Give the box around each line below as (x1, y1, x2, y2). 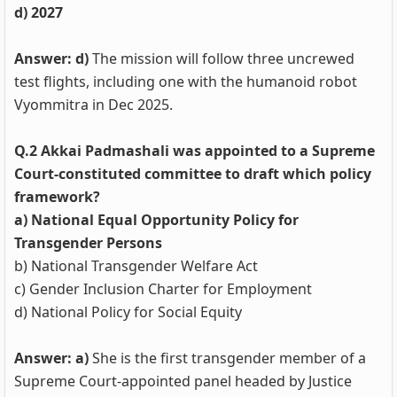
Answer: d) (14, 49, 92, 68)
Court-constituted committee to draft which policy (14, 164, 371, 183)
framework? (14, 187, 100, 206)
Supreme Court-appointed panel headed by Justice (14, 371, 352, 391)
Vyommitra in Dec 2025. (14, 95, 173, 114)
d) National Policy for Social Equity (14, 302, 242, 322)
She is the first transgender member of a (89, 348, 366, 368)
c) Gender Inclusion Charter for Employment (14, 279, 312, 299)
